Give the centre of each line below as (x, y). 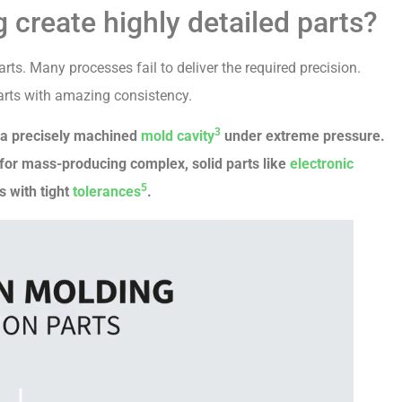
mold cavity (178, 136)
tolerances (107, 192)
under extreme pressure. (303, 136)
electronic (322, 164)
